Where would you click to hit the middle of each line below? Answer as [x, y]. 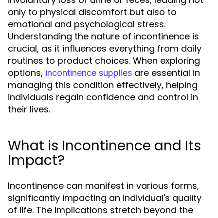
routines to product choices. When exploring [104, 61]
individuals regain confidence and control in [103, 97]
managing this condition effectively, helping [103, 85]
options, [27, 73]
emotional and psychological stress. [87, 24]
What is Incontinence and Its [104, 146]
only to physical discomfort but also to [92, 12]
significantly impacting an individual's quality [105, 198]
